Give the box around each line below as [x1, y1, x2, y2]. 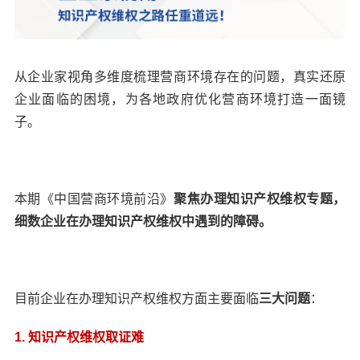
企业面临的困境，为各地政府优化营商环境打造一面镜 [14, 92, 346, 107]
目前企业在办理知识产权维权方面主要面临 [14, 292, 259, 306]
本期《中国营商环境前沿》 [14, 192, 174, 207]
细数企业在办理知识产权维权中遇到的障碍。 [14, 215, 272, 229]
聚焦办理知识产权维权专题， [174, 192, 346, 207]
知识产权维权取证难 [27, 330, 144, 345]
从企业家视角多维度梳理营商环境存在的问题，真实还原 [14, 70, 346, 84]
